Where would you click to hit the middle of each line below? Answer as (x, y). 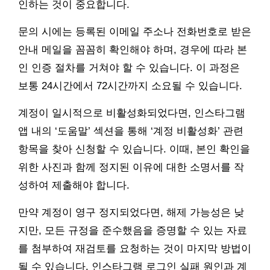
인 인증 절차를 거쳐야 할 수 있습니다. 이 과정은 (129, 68)
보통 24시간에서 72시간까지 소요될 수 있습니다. (130, 86)
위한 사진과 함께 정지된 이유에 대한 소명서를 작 (131, 168)
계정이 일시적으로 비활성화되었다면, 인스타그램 (132, 113)
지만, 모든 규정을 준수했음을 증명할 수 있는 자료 (133, 231)
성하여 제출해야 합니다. (74, 186)
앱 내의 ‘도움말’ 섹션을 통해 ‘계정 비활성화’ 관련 (131, 131)
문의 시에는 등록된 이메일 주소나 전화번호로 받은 (135, 32)
